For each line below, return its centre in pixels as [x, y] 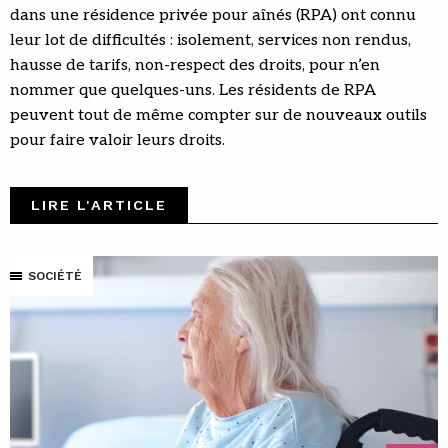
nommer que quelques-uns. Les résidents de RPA [193, 91]
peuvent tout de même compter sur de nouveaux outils [218, 116]
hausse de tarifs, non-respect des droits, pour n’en [195, 66]
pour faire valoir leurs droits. [117, 141]
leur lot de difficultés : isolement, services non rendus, [210, 41]
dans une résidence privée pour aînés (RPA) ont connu [213, 16]
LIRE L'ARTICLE [99, 205]
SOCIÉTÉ [55, 276]
